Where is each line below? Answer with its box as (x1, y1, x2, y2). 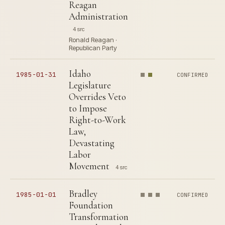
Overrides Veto (69, 91, 126, 102)
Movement (69, 160, 109, 172)
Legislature (69, 79, 111, 91)
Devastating (69, 137, 115, 149)
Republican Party (69, 44, 117, 52)
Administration (69, 11, 128, 22)
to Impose (69, 102, 107, 114)
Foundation (69, 199, 113, 211)
